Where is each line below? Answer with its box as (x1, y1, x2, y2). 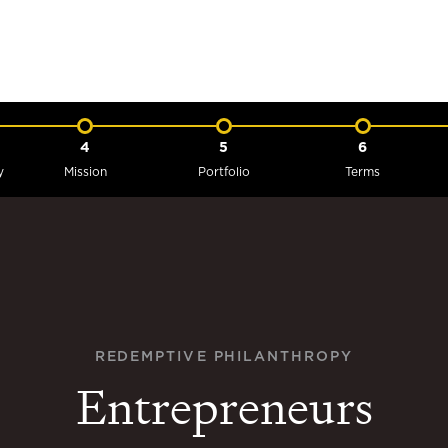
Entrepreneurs (75, 377, 373, 437)
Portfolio (197, 166, 250, 178)
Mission (63, 166, 107, 178)
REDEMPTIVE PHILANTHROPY (94, 350, 354, 364)
